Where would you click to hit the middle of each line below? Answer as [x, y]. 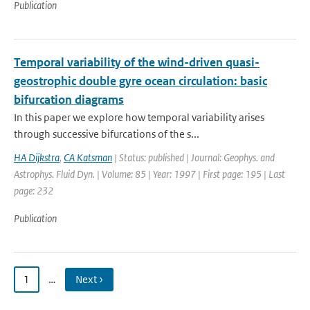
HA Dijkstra [37, 157]
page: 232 [34, 191]
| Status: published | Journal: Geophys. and [193, 157]
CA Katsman [88, 157]
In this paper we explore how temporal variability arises [139, 117]
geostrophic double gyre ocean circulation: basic [140, 81]
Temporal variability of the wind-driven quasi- [137, 62]
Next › [89, 279]
